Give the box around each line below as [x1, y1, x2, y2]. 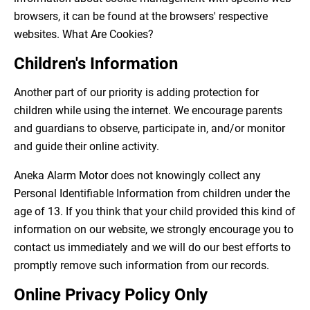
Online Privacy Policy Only [14, 285, 208, 305]
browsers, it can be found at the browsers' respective [14, 10, 268, 24]
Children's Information [14, 54, 178, 74]
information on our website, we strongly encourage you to [14, 223, 293, 237]
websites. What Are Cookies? [14, 28, 154, 42]
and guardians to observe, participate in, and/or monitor [14, 122, 285, 136]
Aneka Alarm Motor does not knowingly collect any [14, 169, 261, 183]
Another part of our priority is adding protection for [14, 86, 259, 100]
